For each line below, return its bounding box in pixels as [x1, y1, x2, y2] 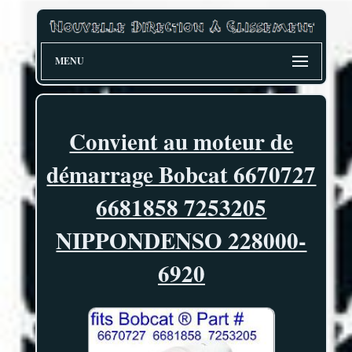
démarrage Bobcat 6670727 [46, 157, 317, 191]
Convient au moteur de [69, 124, 294, 158]
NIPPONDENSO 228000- [56, 223, 307, 257]
